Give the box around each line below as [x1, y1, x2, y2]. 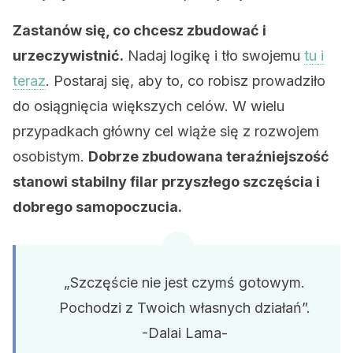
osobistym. [13, 148, 88, 165]
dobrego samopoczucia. [13, 199, 182, 215]
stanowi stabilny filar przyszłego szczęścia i [13, 173, 320, 190]
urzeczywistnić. [13, 47, 124, 64]
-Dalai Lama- [141, 325, 228, 341]
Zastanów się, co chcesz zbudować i [13, 22, 266, 39]
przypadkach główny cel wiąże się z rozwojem [13, 123, 319, 139]
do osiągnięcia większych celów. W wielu [13, 98, 284, 114]
